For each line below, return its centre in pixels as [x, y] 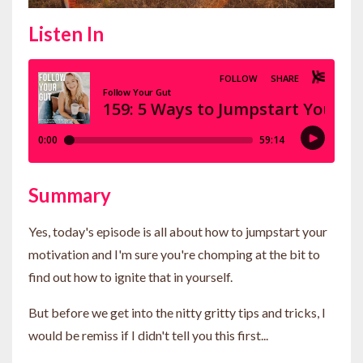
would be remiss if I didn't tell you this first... [148, 335]
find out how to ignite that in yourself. [132, 276]
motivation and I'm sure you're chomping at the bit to [174, 254]
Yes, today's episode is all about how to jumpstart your [178, 231]
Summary [70, 194]
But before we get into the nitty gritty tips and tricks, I [177, 312]
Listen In [66, 33]
